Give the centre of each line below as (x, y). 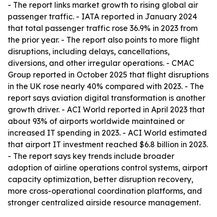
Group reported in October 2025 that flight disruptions (108, 75)
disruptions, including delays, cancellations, (89, 51)
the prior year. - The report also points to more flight (104, 40)
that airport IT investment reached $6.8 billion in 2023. (108, 144)
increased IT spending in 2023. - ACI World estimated (107, 133)
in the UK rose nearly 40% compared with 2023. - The (106, 86)
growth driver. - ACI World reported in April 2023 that (106, 109)
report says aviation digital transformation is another (107, 98)
